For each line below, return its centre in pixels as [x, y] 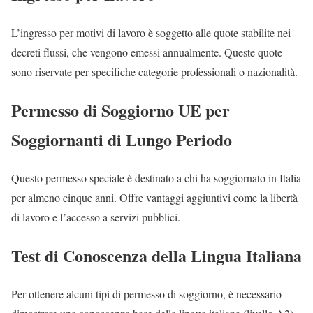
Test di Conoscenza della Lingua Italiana [156, 256]
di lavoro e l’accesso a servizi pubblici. [96, 217]
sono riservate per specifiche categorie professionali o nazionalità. [154, 72]
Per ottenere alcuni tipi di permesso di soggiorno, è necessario [146, 293]
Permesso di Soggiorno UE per [121, 110]
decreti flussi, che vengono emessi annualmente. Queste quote [147, 52]
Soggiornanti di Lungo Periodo [122, 140]
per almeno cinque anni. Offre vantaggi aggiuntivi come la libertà [154, 198]
